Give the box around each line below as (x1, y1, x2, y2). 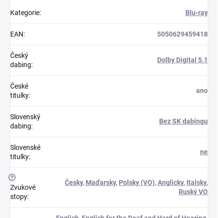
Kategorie (10, 8, 39, 17)
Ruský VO (179, 187, 208, 196)
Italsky (186, 178, 206, 186)
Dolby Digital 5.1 (157, 55, 208, 64)
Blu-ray (185, 8, 208, 17)
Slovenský (10, 112, 40, 121)
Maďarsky (86, 178, 116, 186)
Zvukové (10, 183, 36, 191)
